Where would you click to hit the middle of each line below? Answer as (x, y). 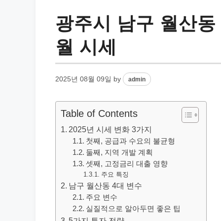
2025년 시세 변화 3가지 (110, 129)
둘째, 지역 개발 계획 (120, 152)
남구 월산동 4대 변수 (106, 185)
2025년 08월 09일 (83, 79)
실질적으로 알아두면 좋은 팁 (133, 209)
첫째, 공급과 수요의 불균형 (131, 141)
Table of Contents (99, 114)
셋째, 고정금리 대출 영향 (127, 164)
